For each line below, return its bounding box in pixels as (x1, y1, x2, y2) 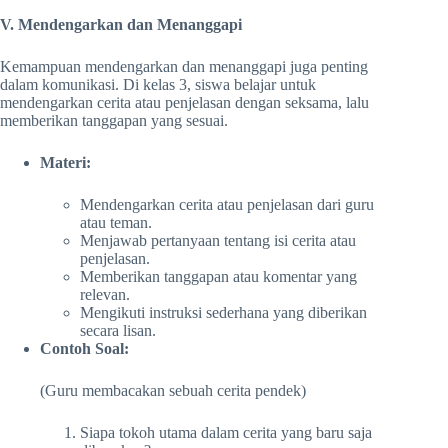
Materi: (40, 153, 91, 171)
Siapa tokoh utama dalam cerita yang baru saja (80, 423, 372, 441)
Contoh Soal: (40, 339, 129, 357)
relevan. (80, 285, 130, 303)
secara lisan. (80, 321, 156, 339)
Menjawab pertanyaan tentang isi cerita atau (80, 231, 356, 249)
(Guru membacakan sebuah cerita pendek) (40, 381, 306, 399)
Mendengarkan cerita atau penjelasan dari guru (80, 195, 374, 213)
